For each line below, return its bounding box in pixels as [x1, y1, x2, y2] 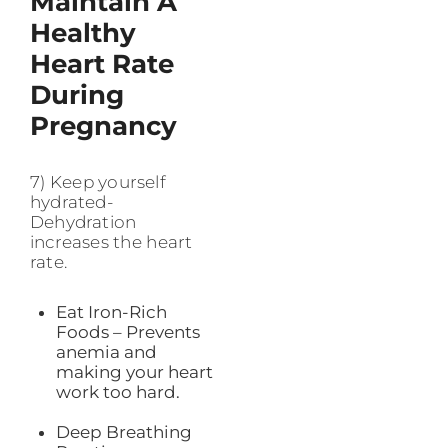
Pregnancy [30, 109, 177, 142]
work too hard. [55, 381, 180, 402]
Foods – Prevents [55, 321, 200, 342]
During [30, 78, 124, 111]
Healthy [30, 16, 136, 49]
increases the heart [30, 231, 193, 252]
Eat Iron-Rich [55, 301, 167, 322]
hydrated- [30, 191, 113, 212]
